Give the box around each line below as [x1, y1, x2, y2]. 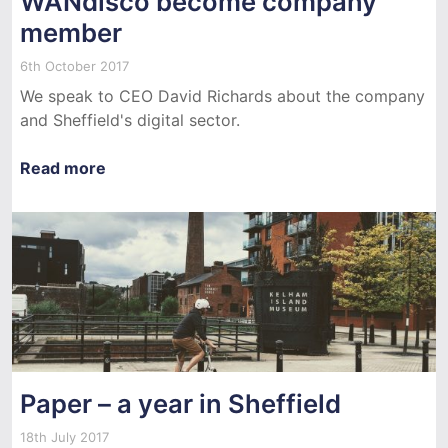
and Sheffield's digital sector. [20, 109, 240, 130]
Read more [20, 157, 106, 178]
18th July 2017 [20, 428, 109, 445]
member [20, 16, 122, 48]
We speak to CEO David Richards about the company [20, 85, 425, 106]
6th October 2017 [20, 57, 129, 74]
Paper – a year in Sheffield [20, 387, 341, 419]
